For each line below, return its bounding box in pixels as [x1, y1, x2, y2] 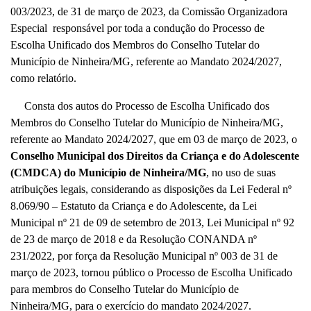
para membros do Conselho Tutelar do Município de [10, 283, 239, 295]
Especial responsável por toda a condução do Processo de [10, 22, 264, 34]
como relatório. [10, 72, 76, 84]
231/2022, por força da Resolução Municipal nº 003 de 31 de [10, 250, 278, 262]
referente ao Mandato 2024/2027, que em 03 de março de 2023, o [10, 133, 297, 145]
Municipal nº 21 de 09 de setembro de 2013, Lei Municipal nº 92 [10, 217, 294, 228]
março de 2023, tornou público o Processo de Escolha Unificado [10, 267, 292, 278]
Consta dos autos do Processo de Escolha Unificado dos [10, 100, 269, 112]
